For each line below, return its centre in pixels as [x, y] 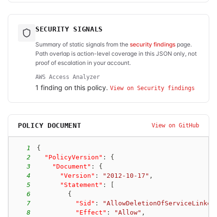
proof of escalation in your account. [83, 63]
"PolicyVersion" [73, 157]
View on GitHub [175, 125]
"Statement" [81, 185]
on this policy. [86, 87]
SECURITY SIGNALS [69, 29]
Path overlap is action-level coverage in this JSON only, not [116, 54]
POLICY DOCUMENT [50, 125]
